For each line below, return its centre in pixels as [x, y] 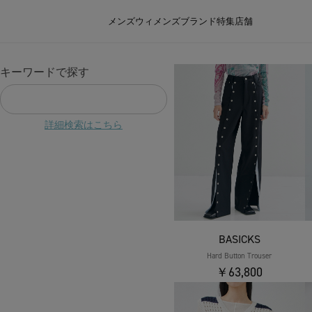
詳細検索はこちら [84, 125]
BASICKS [239, 239]
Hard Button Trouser [240, 256]
